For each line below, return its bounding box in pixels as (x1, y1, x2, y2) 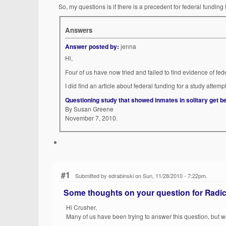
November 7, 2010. (65, 113, 118, 122)
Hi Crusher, (66, 203, 97, 212)
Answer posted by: (65, 42, 120, 51)
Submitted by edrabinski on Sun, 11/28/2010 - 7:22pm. (75, 172, 208, 180)
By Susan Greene (65, 104, 114, 113)
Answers (65, 25, 93, 35)
